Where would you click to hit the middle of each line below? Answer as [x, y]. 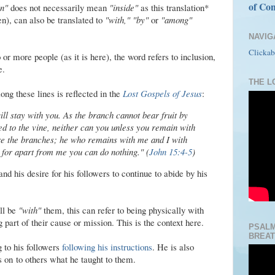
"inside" [123, 8]
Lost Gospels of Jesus [162, 94]
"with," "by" [125, 20]
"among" [176, 20]
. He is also [173, 247]
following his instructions [107, 247]
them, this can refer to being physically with [122, 210]
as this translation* [173, 8]
